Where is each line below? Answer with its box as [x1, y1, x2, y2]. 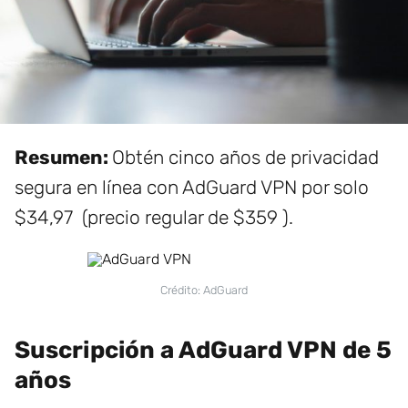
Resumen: [15, 146, 112, 169]
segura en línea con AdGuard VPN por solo [15, 176, 369, 199]
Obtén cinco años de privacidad [112, 146, 379, 169]
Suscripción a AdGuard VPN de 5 [15, 336, 392, 365]
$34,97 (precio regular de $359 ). [15, 206, 293, 229]
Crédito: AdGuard [160, 283, 248, 298]
